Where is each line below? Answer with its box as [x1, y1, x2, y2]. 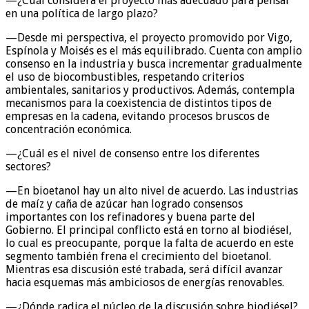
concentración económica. [6, 122, 132, 136]
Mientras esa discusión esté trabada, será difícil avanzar [6, 262, 283, 276]
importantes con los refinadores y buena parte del [6, 210, 255, 223]
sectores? [6, 159, 51, 173]
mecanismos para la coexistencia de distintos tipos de [6, 96, 272, 110]
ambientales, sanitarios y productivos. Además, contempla [6, 83, 295, 97]
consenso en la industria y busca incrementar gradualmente [6, 57, 302, 70]
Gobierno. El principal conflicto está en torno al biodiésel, [6, 223, 292, 237]
